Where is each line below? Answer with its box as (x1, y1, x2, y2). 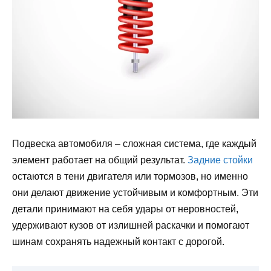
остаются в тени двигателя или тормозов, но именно (12, 171, 248, 181)
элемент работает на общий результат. (12, 154, 188, 165)
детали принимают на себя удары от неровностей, (12, 203, 238, 214)
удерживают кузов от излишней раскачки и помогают (12, 220, 249, 230)
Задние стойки (188, 154, 253, 165)
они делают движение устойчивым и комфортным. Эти (12, 187, 258, 198)
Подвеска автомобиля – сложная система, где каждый (12, 138, 256, 149)
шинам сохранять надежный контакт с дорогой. (12, 236, 224, 247)
